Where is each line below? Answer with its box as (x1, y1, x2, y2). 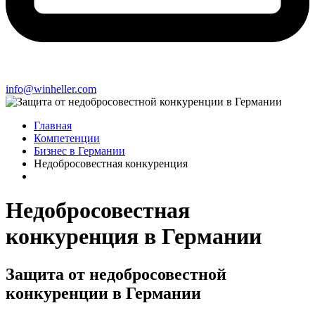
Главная (34, 120, 72, 131)
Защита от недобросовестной (6, 264, 226, 283)
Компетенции (34, 132, 100, 144)
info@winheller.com (6, 83, 96, 95)
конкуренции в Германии (6, 283, 201, 302)
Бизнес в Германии (34, 145, 125, 157)
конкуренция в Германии (6, 224, 262, 250)
